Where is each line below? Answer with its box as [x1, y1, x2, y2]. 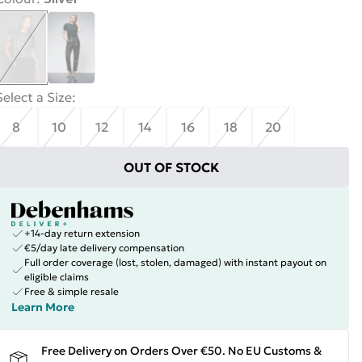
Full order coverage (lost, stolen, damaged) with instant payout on [23, 256, 326, 268]
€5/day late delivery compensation [23, 242, 184, 254]
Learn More [11, 300, 74, 314]
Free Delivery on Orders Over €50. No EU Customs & [40, 343, 322, 358]
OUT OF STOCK [124, 159, 221, 175]
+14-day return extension [23, 227, 140, 239]
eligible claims [23, 271, 89, 283]
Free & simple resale [23, 285, 119, 297]
